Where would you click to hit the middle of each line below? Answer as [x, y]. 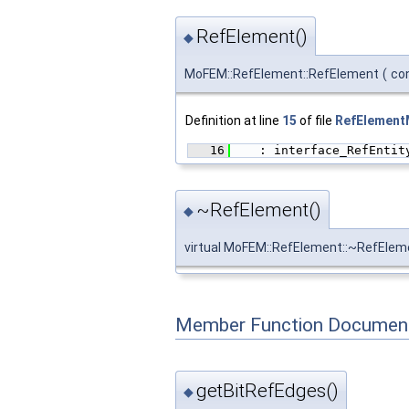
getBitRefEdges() [267, 391]
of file [316, 121]
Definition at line [234, 121]
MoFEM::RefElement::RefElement [282, 74]
